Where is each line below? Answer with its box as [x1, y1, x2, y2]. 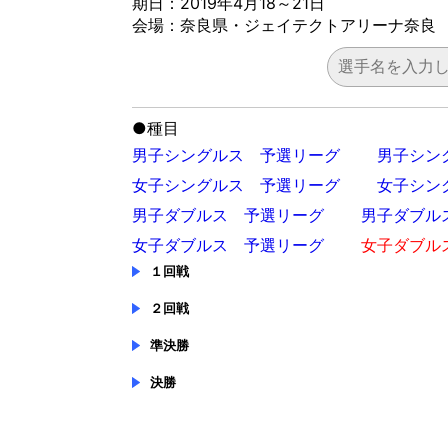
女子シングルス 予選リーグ [132, 175, 340, 196]
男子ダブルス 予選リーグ [132, 205, 324, 226]
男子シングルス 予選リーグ [132, 145, 340, 166]
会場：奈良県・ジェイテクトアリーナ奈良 [132, 15, 436, 36]
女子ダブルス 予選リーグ [132, 235, 324, 256]
